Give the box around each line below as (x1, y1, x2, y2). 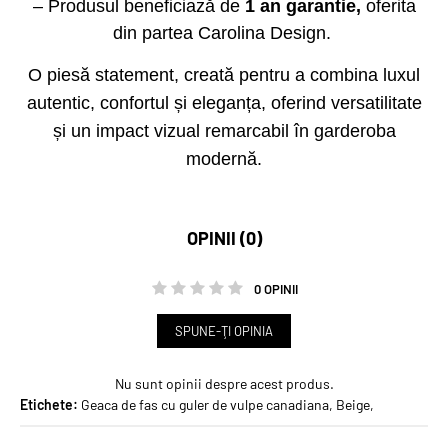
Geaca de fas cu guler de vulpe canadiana (81, 396, 329, 413)
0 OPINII (254, 281, 298, 297)
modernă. (186, 149, 262, 169)
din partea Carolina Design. (112, 23, 331, 43)
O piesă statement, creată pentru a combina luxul (28, 65, 420, 85)
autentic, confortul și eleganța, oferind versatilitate (26, 93, 422, 113)
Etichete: (20, 396, 78, 413)
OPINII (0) (186, 227, 262, 249)
